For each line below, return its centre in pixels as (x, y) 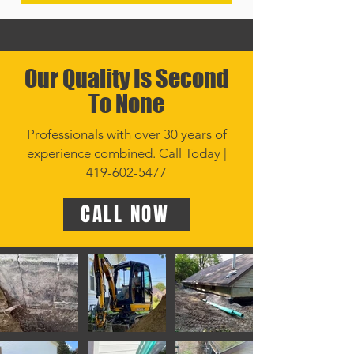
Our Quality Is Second (126, 78)
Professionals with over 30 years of (126, 134)
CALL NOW (125, 214)
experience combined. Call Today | (126, 153)
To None (126, 104)
